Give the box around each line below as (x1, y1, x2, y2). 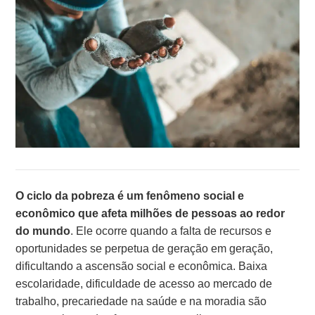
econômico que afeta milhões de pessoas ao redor (15, 205, 285, 222)
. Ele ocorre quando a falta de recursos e (70, 223, 272, 240)
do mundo (15, 223, 71, 240)
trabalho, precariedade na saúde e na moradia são (15, 293, 267, 310)
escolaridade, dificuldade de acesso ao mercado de (15, 276, 273, 292)
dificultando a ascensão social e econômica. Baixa (15, 258, 268, 275)
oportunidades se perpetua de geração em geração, (15, 240, 274, 257)
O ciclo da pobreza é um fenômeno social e (15, 188, 245, 205)
